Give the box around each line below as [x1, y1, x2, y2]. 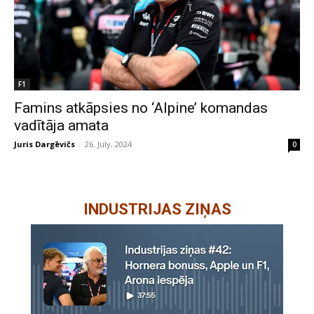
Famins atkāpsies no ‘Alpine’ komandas [14, 99, 268, 116]
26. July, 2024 [85, 138, 132, 149]
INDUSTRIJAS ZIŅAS [83, 200, 231, 218]
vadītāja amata [14, 116, 109, 134]
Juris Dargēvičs [14, 138, 75, 149]
